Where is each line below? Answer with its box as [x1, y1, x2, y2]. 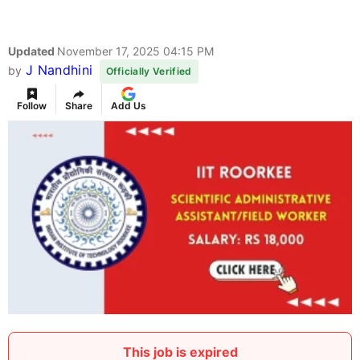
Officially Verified [105, 65, 192, 78]
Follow [17, 100, 47, 112]
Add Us [111, 100, 146, 112]
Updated [8, 44, 57, 59]
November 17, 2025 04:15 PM [57, 44, 214, 59]
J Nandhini [25, 62, 93, 79]
